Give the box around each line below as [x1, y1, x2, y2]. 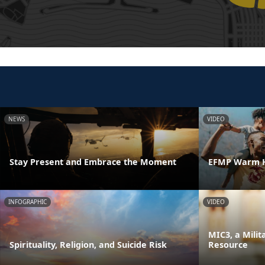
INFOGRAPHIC [8, 197, 47, 206]
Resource [208, 238, 248, 250]
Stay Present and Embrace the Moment [9, 156, 176, 167]
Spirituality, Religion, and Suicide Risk [9, 238, 167, 250]
